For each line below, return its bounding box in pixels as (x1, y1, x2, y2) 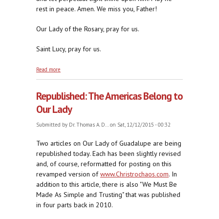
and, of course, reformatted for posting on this (36, 159, 172, 169)
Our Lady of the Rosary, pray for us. (36, 24, 139, 34)
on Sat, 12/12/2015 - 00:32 (109, 121, 171, 129)
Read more (36, 66, 61, 73)
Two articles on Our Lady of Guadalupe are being (36, 139, 181, 148)
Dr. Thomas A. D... (69, 121, 109, 129)
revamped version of (36, 170, 100, 179)
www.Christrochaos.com (100, 170, 169, 179)
